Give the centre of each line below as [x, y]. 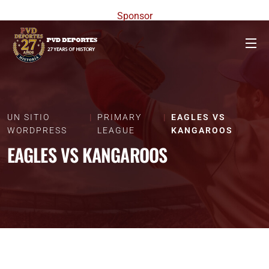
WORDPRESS [37, 130]
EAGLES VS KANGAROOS [87, 155]
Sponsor [134, 16]
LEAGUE [116, 130]
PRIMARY [120, 117]
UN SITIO [29, 117]
